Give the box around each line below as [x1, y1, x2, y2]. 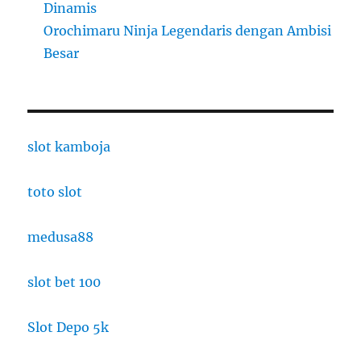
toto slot [27, 183, 83, 200]
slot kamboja [27, 138, 111, 155]
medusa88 [27, 228, 94, 245]
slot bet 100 [27, 273, 102, 290]
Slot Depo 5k [27, 318, 110, 335]
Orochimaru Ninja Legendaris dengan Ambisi [44, 22, 332, 39]
